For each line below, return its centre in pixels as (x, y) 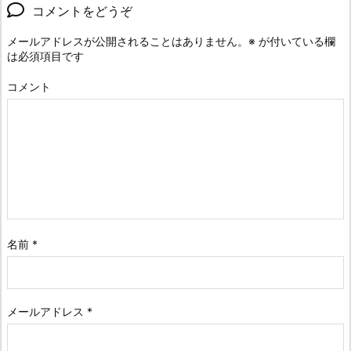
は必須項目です (45, 56)
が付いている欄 (295, 42)
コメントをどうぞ (82, 11)
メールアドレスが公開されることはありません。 (128, 42)
